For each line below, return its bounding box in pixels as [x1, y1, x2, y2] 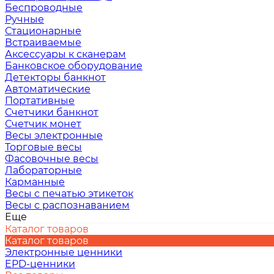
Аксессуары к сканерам [5, 48, 126, 60]
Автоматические [5, 83, 91, 95]
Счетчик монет [5, 118, 81, 130]
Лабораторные [5, 165, 82, 176]
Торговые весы [5, 141, 82, 153]
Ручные [5, 13, 44, 25]
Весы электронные [5, 130, 103, 141]
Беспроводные [5, 2, 83, 13]
